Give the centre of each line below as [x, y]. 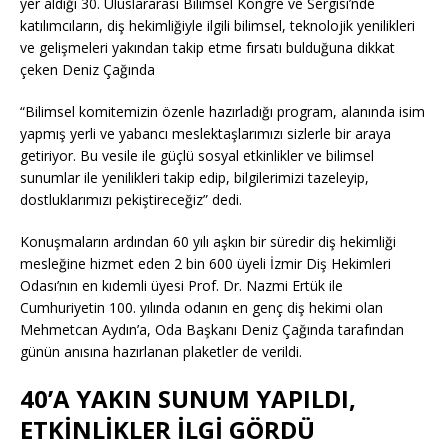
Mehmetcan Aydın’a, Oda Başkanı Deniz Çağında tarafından [212, 330]
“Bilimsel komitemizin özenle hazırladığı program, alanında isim [222, 112]
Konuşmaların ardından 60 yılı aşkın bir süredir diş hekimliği [208, 242]
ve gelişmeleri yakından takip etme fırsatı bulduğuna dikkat [207, 48]
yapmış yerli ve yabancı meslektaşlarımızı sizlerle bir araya [205, 134]
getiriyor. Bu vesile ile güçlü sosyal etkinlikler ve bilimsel [197, 156]
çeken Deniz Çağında [87, 70]
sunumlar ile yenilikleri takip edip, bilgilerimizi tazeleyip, [194, 178]
